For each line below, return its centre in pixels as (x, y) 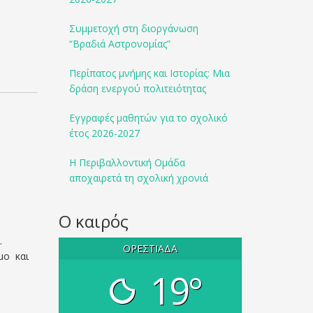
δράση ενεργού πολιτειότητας (137, 88)
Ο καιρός (93, 221)
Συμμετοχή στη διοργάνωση (133, 28)
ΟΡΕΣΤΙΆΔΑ (150, 249)
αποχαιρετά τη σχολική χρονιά (138, 178)
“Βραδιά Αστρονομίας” (119, 44)
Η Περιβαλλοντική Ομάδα (127, 162)
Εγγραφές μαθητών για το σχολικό (148, 118)
